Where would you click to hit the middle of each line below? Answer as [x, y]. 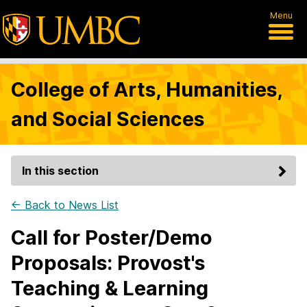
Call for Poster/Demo [112, 237]
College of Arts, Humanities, [147, 89]
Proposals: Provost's [108, 263]
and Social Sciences [108, 119]
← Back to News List [65, 205]
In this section [60, 171]
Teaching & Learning [110, 288]
